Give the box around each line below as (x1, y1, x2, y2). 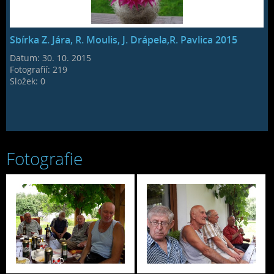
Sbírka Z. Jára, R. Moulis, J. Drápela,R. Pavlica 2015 (10, 33, 238, 47)
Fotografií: (10, 64, 53, 76)
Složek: (10, 75, 41, 87)
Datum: (10, 52, 43, 64)
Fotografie (6, 147, 83, 171)
